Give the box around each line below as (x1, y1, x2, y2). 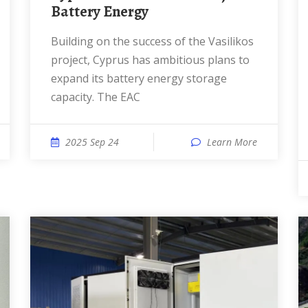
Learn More (207, 135, 257, 148)
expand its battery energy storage (51, 71, 227, 86)
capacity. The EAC (51, 89, 140, 104)
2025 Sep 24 (65, 135, 119, 148)
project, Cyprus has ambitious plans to (51, 52, 250, 67)
